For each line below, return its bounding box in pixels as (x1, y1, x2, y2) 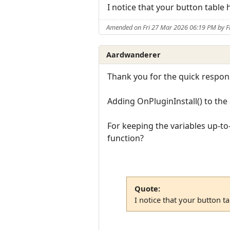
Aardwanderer (106, 49, 161, 60)
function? (107, 132, 144, 144)
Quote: (134, 183, 160, 194)
